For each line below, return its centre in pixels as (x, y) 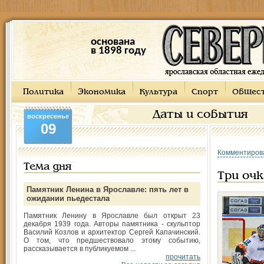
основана (113, 42)
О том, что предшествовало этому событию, (112, 240)
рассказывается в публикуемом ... (80, 249)
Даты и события (200, 115)
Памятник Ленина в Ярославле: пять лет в (108, 189)
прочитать (183, 257)
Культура (159, 92)
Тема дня (47, 167)
